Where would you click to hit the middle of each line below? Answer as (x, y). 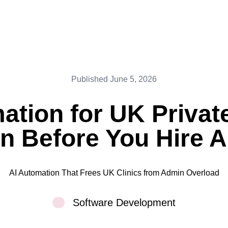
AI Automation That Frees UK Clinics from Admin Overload (114, 173)
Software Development (124, 203)
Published (90, 79)
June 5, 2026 (133, 79)
